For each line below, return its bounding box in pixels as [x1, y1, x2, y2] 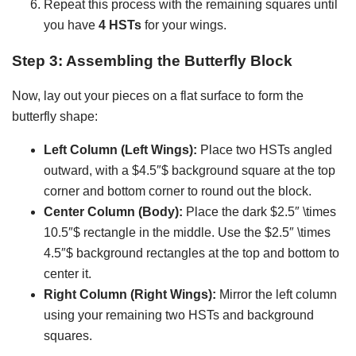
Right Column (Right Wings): [44, 288, 216, 302]
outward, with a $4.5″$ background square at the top [44, 164, 335, 178]
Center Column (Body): [44, 205, 183, 219]
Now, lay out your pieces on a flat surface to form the [12, 89, 304, 103]
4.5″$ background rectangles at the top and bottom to [44, 246, 339, 261]
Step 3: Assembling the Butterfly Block [12, 52, 292, 69]
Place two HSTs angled [197, 143, 332, 157]
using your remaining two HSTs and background [44, 308, 314, 323]
